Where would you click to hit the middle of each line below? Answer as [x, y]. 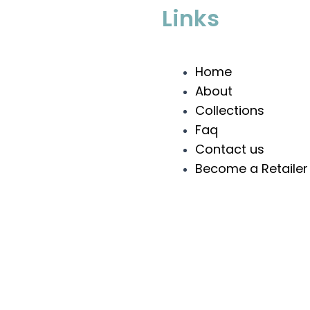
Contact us [230, 149]
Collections [230, 110]
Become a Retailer [252, 168]
